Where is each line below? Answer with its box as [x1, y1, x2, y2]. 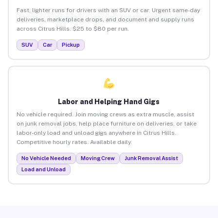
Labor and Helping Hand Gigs [58, 97, 160, 106]
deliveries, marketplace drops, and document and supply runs [16, 16, 194, 23]
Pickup [61, 41, 80, 48]
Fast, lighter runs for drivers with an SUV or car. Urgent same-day [16, 6, 200, 14]
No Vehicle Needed [21, 155, 71, 161]
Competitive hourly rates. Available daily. [16, 138, 132, 145]
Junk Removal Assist [124, 155, 178, 161]
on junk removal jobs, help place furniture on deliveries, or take [16, 120, 197, 127]
